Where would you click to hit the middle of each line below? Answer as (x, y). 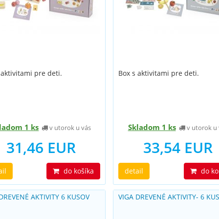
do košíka (78, 171)
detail (134, 171)
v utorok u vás (70, 128)
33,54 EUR (178, 147)
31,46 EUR (41, 147)
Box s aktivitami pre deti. (159, 73)
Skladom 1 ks (152, 127)
